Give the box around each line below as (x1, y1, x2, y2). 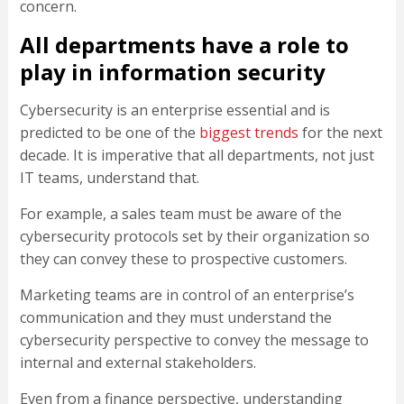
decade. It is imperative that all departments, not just (19, 145, 374, 166)
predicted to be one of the (19, 123, 199, 143)
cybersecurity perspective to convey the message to (19, 330, 369, 351)
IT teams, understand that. (19, 168, 199, 188)
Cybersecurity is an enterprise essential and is (19, 100, 330, 121)
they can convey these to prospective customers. (19, 249, 347, 270)
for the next (298, 123, 382, 143)
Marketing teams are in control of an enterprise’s (19, 285, 354, 306)
